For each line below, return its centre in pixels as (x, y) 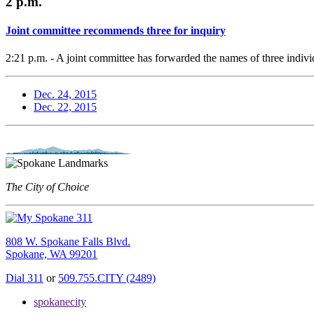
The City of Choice (47, 187)
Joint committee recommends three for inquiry (116, 30)
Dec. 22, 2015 (65, 107)
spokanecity (60, 302)
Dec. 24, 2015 (65, 95)
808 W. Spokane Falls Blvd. (68, 242)
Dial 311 (25, 278)
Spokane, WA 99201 (52, 254)
